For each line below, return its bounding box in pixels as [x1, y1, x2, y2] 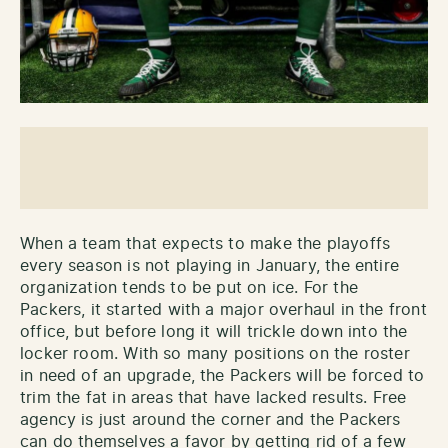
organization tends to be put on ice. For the [20, 279, 358, 296]
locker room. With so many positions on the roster [20, 345, 410, 362]
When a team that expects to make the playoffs [20, 235, 391, 252]
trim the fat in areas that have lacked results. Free [20, 389, 407, 406]
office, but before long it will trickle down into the [20, 323, 408, 340]
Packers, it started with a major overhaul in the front [20, 301, 427, 318]
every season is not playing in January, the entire [20, 257, 399, 274]
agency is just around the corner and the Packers [20, 411, 401, 428]
